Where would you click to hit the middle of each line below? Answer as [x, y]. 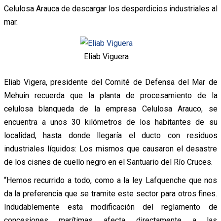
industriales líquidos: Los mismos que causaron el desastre [110, 149]
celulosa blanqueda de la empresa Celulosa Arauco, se [110, 109]
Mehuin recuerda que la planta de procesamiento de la [110, 96]
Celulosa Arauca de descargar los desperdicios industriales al [110, 9]
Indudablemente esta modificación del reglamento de [110, 207]
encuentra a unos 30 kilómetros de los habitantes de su [110, 122]
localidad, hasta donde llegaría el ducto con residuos [110, 136]
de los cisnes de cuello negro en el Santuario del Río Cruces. [108, 162]
